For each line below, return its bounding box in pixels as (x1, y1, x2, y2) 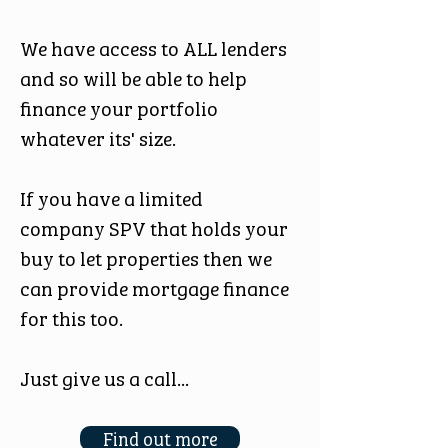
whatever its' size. (20, 122, 176, 152)
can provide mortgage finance (20, 272, 289, 302)
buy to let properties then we (20, 242, 272, 272)
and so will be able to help (20, 62, 247, 92)
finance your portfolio (20, 92, 218, 122)
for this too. (20, 302, 123, 332)
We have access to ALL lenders (20, 32, 287, 62)
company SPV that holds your (20, 212, 288, 242)
